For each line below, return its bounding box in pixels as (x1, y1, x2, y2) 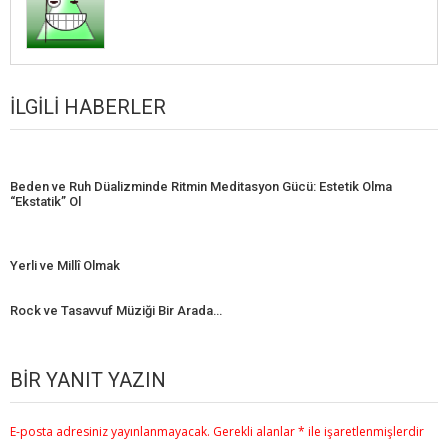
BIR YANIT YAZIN (10, 368, 166, 393)
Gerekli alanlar (213, 423, 298, 441)
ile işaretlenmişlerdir (305, 423, 424, 441)
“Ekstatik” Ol (10, 194, 81, 210)
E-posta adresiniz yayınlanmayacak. (10, 423, 210, 441)
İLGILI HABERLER (10, 95, 166, 120)
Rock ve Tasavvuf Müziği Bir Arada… (10, 303, 222, 319)
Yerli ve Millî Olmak (10, 258, 120, 274)
